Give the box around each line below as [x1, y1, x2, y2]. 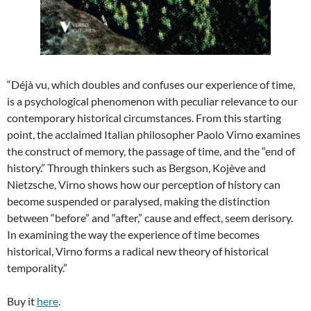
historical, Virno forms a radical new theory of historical [7, 244, 269, 258]
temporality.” [7, 260, 67, 274]
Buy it [7, 294, 37, 308]
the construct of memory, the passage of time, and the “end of [7, 144, 295, 158]
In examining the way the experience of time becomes [7, 227, 260, 241]
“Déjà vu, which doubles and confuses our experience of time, [7, 77, 295, 91]
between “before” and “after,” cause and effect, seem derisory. [7, 210, 293, 224]
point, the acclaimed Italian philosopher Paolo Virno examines [7, 127, 301, 141]
